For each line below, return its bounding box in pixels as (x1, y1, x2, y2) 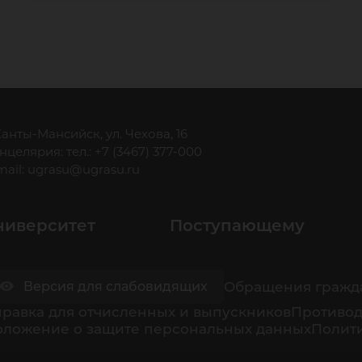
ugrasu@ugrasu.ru (27, 162, 140, 177)
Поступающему (170, 216, 305, 235)
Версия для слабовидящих (23, 279, 208, 294)
